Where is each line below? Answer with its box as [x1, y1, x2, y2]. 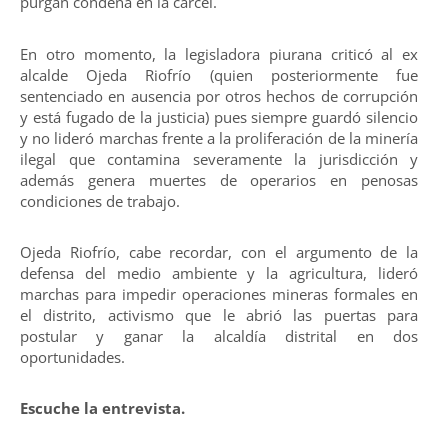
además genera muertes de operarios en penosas [20, 169, 418, 190]
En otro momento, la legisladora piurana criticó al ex [20, 43, 418, 64]
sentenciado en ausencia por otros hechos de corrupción [20, 85, 418, 106]
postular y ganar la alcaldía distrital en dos [20, 326, 418, 347]
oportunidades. [20, 347, 125, 368]
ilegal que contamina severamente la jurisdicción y [20, 148, 418, 169]
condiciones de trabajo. [20, 190, 180, 211]
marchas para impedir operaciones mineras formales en [20, 284, 418, 305]
